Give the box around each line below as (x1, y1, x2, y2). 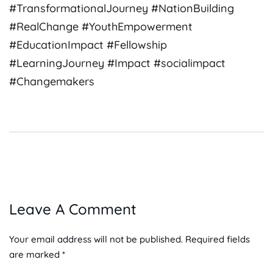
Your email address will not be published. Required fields (9, 233, 250, 246)
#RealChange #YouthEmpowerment (9, 19, 193, 34)
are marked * (9, 249, 65, 261)
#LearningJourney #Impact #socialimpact (9, 56, 225, 71)
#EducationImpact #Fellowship (9, 38, 167, 52)
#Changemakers (9, 74, 94, 89)
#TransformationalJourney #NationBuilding (9, 1, 234, 16)
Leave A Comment (9, 200, 136, 219)
